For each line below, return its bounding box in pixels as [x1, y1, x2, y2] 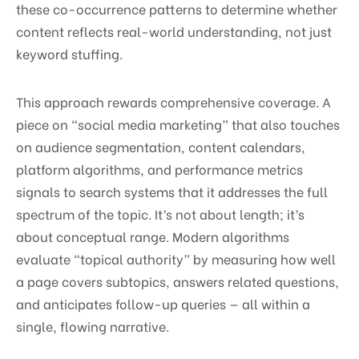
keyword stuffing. [16, 43, 123, 63]
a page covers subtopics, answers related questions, [16, 271, 339, 290]
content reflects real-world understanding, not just [16, 21, 332, 40]
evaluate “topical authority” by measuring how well [16, 248, 336, 268]
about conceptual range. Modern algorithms [16, 226, 289, 245]
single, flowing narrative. [16, 316, 169, 335]
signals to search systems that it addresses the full [16, 181, 328, 200]
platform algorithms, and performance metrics [16, 159, 303, 178]
